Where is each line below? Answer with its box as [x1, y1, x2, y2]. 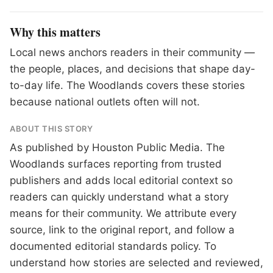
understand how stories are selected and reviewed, [10, 257, 263, 269]
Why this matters [10, 23, 101, 41]
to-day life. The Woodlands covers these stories [10, 79, 245, 91]
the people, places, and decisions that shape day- [10, 63, 255, 75]
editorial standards [75, 240, 168, 252]
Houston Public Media [92, 141, 200, 154]
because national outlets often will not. [10, 96, 200, 108]
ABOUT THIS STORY [10, 124, 93, 133]
